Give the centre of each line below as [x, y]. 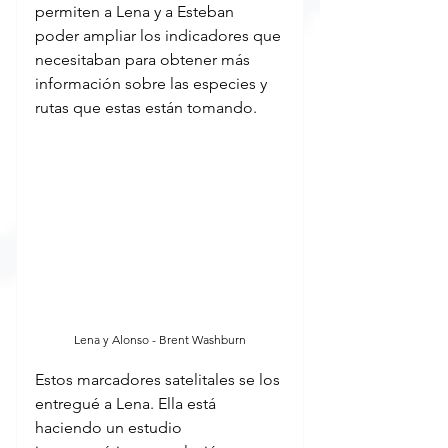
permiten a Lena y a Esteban [136, 12]
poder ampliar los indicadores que [160, 36]
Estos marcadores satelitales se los [159, 379]
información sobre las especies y [153, 84]
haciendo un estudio [110, 427]
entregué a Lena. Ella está [127, 403]
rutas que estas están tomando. [146, 108]
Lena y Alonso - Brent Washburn [160, 339]
